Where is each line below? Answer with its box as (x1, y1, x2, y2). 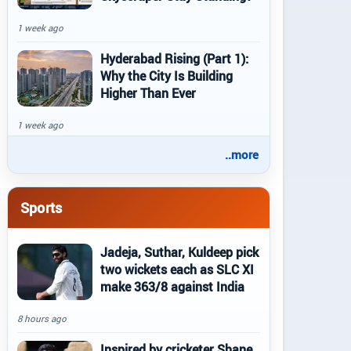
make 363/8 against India (100, 278, 244, 295)
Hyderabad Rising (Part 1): (100, 50, 248, 67)
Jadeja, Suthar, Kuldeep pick (100, 244, 259, 261)
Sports (20, 197, 63, 217)
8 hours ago (17, 313, 67, 324)
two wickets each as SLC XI (100, 261, 254, 278)
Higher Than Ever (100, 85, 196, 102)
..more (225, 147, 259, 162)
